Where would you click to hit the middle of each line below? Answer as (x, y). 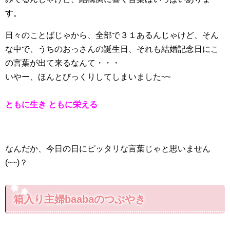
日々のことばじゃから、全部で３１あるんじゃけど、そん (112, 35)
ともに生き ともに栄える (51, 105)
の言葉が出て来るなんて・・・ (63, 63)
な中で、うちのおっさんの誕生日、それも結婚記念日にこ (112, 49)
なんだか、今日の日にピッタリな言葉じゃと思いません (108, 149)
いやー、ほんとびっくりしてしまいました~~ (88, 77)
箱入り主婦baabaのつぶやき (79, 199)
